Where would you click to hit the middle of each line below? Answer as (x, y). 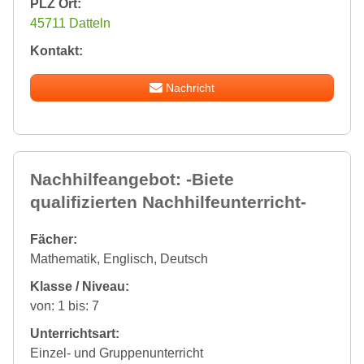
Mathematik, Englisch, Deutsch (119, 259)
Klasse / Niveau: (80, 287)
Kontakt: (56, 51)
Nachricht (191, 88)
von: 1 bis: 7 (65, 306)
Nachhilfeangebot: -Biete (132, 180)
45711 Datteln (70, 24)
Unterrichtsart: (75, 334)
